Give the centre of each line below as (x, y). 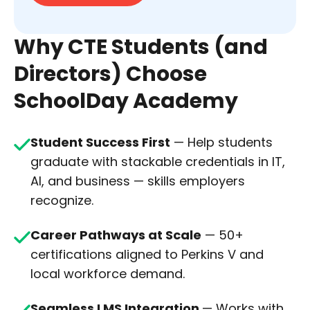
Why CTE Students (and (141, 47)
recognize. (62, 201)
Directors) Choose (110, 74)
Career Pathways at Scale (116, 235)
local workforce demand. (108, 274)
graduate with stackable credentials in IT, (158, 162)
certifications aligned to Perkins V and (147, 255)
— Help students (221, 143)
